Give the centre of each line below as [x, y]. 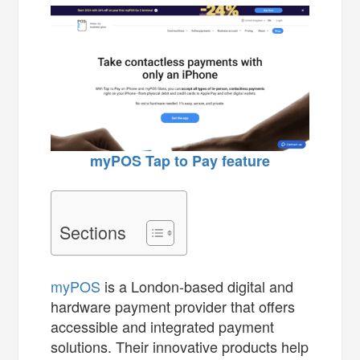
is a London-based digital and [197, 286]
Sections [93, 231]
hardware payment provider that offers [173, 306]
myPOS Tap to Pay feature [180, 160]
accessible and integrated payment [163, 326]
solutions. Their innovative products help [180, 346]
